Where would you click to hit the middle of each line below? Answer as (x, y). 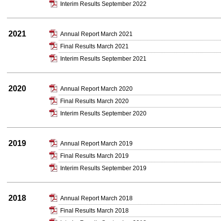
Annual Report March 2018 (96, 198)
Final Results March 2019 (94, 156)
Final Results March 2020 (94, 101)
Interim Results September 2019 (103, 168)
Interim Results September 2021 (103, 59)
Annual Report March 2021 (96, 34)
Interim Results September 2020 (103, 113)
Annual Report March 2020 (96, 89)
